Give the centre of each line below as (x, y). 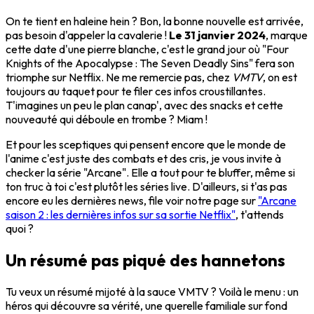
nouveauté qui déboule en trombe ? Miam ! (107, 120)
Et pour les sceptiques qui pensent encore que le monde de (146, 145)
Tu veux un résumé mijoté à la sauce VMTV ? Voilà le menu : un (152, 292)
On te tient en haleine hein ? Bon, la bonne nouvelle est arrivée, (155, 21)
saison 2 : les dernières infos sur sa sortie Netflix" (121, 215)
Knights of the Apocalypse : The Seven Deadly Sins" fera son (150, 63)
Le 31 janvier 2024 (217, 35)
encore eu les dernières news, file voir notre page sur (132, 201)
